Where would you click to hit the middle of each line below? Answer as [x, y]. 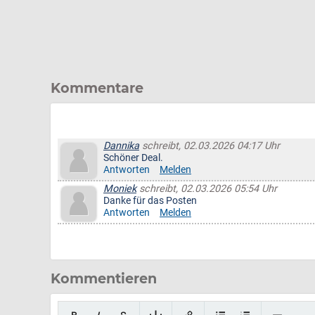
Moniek [120, 189]
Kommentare [97, 88]
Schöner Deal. [133, 158]
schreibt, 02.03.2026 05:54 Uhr [207, 189]
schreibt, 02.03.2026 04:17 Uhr [210, 146]
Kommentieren [104, 278]
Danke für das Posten [150, 201]
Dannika [121, 146]
